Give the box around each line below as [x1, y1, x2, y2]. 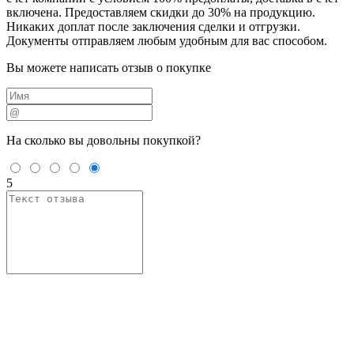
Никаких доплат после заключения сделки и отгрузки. [6, 19, 300, 33]
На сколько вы [6, 133, 87, 147]
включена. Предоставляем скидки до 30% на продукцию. [6, 5, 315, 19]
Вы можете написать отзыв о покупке [6, 60, 211, 74]
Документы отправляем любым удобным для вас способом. [6, 33, 327, 47]
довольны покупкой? [87, 133, 201, 147]
